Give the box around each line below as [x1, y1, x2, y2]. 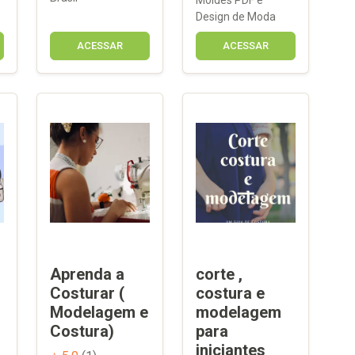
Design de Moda [196, 10, 276, 23]
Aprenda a [50, 264, 124, 284]
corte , [196, 264, 242, 284]
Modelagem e [50, 302, 148, 322]
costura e [196, 283, 265, 303]
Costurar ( [50, 283, 124, 303]
